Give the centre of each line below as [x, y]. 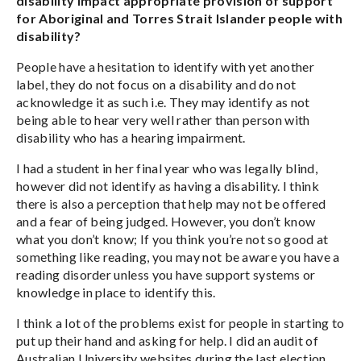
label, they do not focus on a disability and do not [156, 84]
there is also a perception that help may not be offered [171, 203]
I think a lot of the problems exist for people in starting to [180, 323]
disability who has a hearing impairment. [131, 137]
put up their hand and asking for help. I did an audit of [167, 340]
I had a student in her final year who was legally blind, [167, 168]
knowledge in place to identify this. [116, 292]
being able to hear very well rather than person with [163, 120]
